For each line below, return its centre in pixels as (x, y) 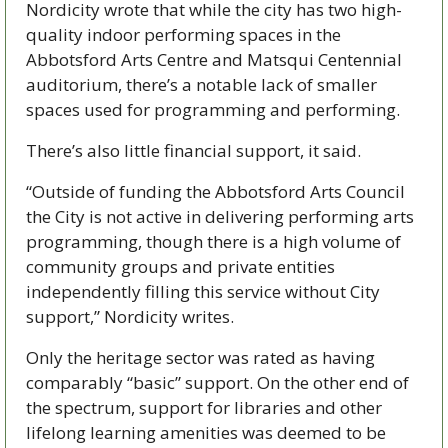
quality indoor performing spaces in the (183, 34)
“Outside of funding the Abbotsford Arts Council (215, 191)
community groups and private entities (180, 266)
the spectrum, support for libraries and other (204, 407)
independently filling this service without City (203, 291)
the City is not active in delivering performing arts (220, 216)
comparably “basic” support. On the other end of (217, 382)
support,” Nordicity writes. (130, 316)
